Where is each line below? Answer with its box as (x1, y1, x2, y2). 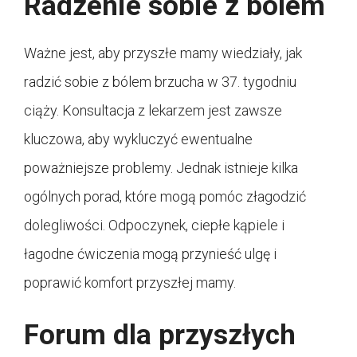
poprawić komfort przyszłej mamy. (24, 274, 236, 292)
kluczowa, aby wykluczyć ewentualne (24, 131, 253, 148)
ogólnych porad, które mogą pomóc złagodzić (24, 188, 306, 206)
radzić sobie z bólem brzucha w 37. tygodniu (24, 73, 296, 91)
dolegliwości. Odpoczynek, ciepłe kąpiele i (24, 217, 284, 234)
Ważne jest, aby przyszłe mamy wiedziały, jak (24, 45, 302, 62)
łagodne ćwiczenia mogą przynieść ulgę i (24, 245, 277, 263)
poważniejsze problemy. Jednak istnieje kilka (24, 159, 298, 177)
